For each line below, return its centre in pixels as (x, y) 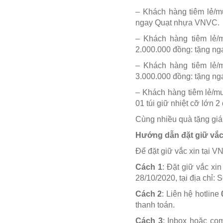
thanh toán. (155, 205)
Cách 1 (149, 167)
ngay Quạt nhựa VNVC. (177, 22)
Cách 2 (149, 194)
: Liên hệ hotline (192, 194)
